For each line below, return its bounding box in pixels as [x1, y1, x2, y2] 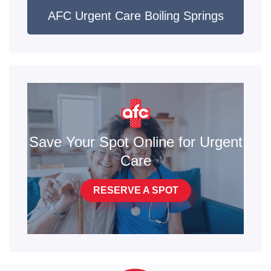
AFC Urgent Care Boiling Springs [47, 8, 224, 22]
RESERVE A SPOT [93, 184, 178, 195]
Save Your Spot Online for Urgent [28, 133, 243, 150]
